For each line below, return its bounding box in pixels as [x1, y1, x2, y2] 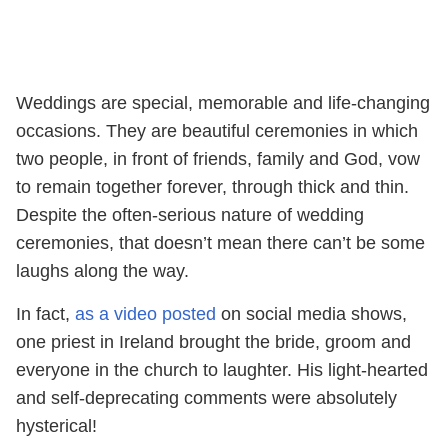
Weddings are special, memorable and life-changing [16, 93, 430, 113]
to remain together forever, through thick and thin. [16, 177, 409, 197]
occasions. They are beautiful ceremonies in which [16, 121, 418, 141]
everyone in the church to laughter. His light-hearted [16, 360, 428, 380]
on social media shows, [216, 304, 407, 324]
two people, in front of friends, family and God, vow [16, 149, 420, 169]
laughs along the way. [16, 261, 189, 281]
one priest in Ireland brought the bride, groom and [16, 332, 411, 352]
